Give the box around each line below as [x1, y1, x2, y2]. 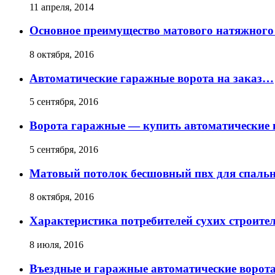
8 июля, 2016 [29, 239, 83, 250]
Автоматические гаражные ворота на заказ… [29, 71, 274, 85]
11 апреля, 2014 [29, 1, 94, 12]
